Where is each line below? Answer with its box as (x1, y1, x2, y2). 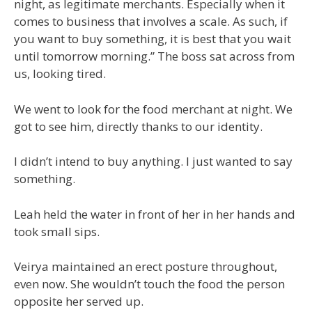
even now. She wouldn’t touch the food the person (14, 276, 285, 292)
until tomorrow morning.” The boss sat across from (14, 48, 295, 64)
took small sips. (14, 223, 100, 240)
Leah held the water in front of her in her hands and (14, 205, 295, 222)
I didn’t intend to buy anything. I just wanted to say (14, 153, 292, 169)
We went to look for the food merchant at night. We (14, 100, 292, 117)
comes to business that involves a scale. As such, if (14, 13, 288, 29)
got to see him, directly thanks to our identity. (14, 118, 263, 134)
